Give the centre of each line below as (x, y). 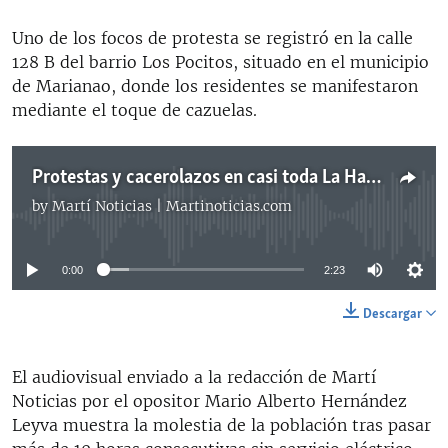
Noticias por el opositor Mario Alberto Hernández (209, 400)
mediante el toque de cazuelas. (134, 109)
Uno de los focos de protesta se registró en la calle (212, 37)
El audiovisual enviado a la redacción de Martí (194, 376)
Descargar (392, 314)
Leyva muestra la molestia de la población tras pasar (221, 424)
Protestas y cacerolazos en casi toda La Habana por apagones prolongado (373, 177)
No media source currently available (232, 216)
